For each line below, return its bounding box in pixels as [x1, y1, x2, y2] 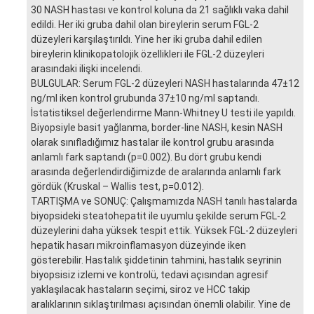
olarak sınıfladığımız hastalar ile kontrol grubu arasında [31, 136, 274, 148]
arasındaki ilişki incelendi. [31, 62, 142, 74]
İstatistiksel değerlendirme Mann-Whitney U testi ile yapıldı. [31, 107, 296, 118]
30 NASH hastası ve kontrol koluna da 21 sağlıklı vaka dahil [31, 4, 289, 15]
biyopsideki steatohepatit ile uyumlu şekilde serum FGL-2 [31, 210, 286, 221]
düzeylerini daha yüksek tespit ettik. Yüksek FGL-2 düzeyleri [31, 224, 297, 236]
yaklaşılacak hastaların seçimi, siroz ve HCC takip [31, 283, 250, 295]
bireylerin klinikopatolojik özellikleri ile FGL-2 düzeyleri [31, 48, 264, 60]
